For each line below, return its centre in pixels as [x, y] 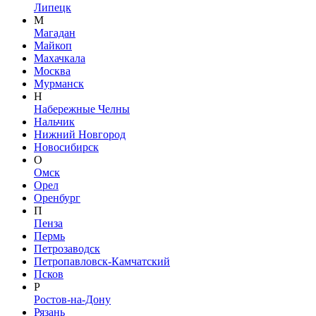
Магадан [55, 33]
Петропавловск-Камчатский [102, 261]
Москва [52, 71]
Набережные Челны [82, 109]
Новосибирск [66, 147]
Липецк [53, 7]
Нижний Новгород [80, 134]
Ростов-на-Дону [72, 299]
